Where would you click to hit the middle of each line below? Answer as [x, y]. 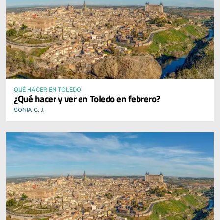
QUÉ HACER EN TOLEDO [47, 90]
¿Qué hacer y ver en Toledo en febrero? [87, 99]
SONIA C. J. [29, 110]
